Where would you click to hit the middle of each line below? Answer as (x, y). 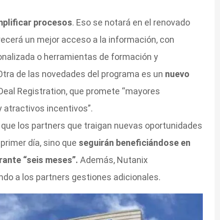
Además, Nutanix (114, 160)
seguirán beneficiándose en (134, 142)
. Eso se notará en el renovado (131, 22)
